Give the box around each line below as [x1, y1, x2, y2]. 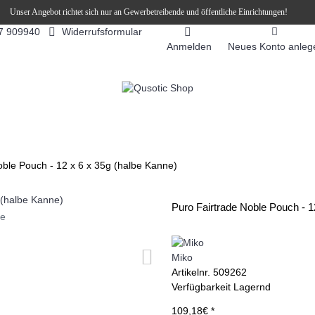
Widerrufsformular [61, 25, 142, 37]
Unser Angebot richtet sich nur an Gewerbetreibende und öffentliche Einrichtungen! [10, 7, 288, 17]
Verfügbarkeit [172, 281, 233, 292]
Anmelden [167, 41, 212, 52]
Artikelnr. [172, 266, 213, 278]
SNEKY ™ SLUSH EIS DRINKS [96, 131, 246, 143]
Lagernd [233, 281, 271, 292]
